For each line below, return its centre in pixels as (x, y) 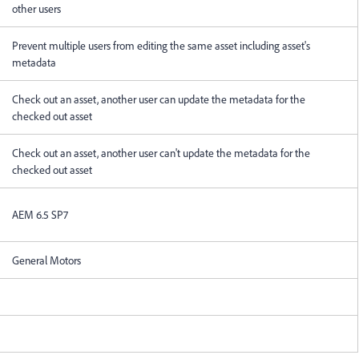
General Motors (46, 260)
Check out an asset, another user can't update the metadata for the (161, 153)
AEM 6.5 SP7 (40, 214)
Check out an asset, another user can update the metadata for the (159, 99)
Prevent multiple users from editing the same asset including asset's (161, 45)
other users (36, 8)
